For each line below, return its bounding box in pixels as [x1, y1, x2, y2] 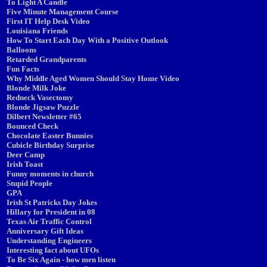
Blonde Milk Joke [7, 83, 66, 92]
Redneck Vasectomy [7, 93, 73, 102]
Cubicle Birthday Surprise [7, 141, 95, 150]
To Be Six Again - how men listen [7, 255, 116, 264]
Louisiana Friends [7, 26, 68, 35]
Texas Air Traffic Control [7, 217, 92, 226]
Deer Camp [7, 150, 45, 159]
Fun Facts [7, 64, 39, 73]
